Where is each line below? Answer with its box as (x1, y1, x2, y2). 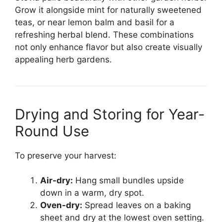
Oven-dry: (40, 200, 82, 211)
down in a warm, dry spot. (40, 188, 144, 198)
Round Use (15, 122, 89, 140)
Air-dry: (40, 175, 73, 186)
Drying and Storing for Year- (15, 105, 205, 123)
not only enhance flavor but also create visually (15, 42, 202, 52)
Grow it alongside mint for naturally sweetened (15, 4, 202, 15)
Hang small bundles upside (73, 175, 184, 186)
